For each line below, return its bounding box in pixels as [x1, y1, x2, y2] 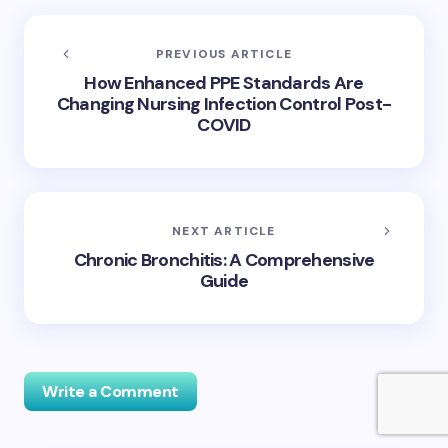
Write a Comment [42, 380, 179, 402]
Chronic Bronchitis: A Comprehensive [73, 247, 375, 272]
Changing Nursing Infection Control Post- [56, 91, 392, 116]
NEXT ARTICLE [172, 222, 276, 239]
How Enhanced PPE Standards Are [84, 70, 364, 95]
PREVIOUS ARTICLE [155, 45, 293, 62]
